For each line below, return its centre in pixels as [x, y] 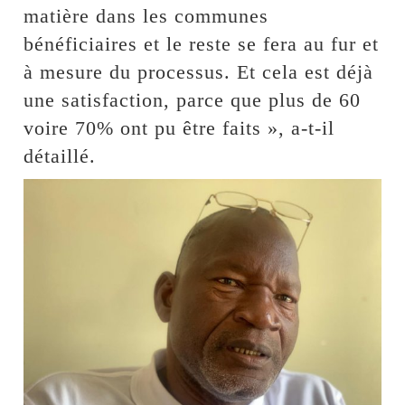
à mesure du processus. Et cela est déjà [199, 71]
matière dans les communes [146, 15]
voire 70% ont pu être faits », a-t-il [179, 127]
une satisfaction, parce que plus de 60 [193, 99]
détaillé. [60, 155]
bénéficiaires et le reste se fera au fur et [202, 43]
